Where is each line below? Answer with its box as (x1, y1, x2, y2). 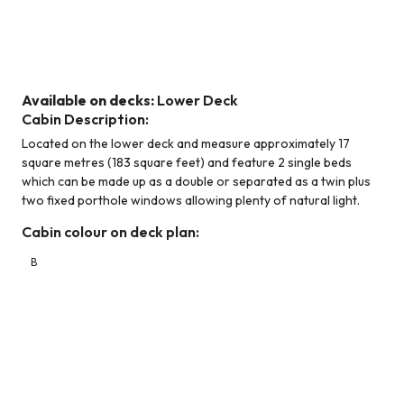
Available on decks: (22, 91, 154, 110)
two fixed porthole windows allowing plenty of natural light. (22, 192, 360, 209)
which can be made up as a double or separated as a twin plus (22, 173, 371, 190)
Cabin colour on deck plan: (22, 223, 199, 242)
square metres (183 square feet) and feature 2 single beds (22, 154, 352, 171)
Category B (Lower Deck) (21, 72, 167, 89)
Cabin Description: (22, 110, 149, 129)
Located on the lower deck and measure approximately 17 (22, 135, 350, 152)
